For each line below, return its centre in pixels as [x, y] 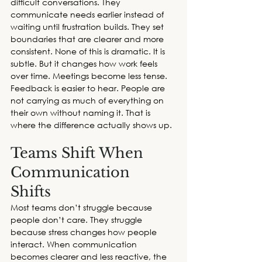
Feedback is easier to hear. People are [89, 88]
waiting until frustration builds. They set [88, 27]
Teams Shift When [79, 153]
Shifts [31, 192]
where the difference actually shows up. [92, 125]
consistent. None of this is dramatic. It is [89, 51]
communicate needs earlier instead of [88, 15]
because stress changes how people [85, 232]
